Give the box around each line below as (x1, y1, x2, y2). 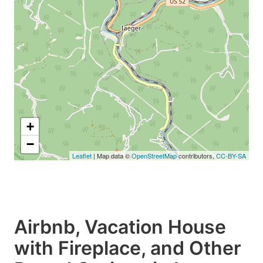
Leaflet (72, 150, 92, 160)
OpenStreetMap (131, 150, 177, 160)
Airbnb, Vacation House (14, 215, 226, 238)
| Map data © (92, 150, 131, 160)
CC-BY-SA (216, 150, 246, 160)
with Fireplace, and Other (14, 236, 241, 259)
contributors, (177, 150, 216, 160)
